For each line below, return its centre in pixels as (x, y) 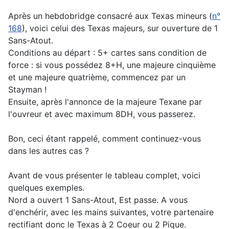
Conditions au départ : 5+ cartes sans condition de (107, 53)
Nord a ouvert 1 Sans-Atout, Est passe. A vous (98, 200)
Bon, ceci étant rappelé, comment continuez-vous (105, 139)
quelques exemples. (46, 188)
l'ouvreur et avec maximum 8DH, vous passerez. (102, 114)
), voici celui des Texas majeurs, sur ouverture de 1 (120, 28)
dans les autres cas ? (49, 151)
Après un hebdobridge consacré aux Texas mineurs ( (110, 16)
